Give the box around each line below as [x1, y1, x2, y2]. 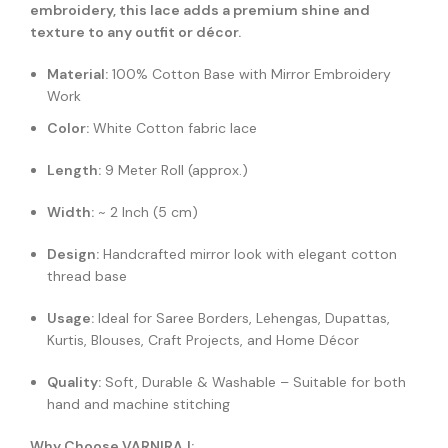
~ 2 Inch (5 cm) [94, 203, 198, 222]
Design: [47, 245, 99, 264]
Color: [47, 119, 89, 138]
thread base [47, 267, 127, 286]
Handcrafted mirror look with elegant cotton [99, 245, 397, 264]
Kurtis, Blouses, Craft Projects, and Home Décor [47, 331, 359, 350]
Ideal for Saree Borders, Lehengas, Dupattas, [94, 309, 390, 328]
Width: [47, 203, 94, 222]
